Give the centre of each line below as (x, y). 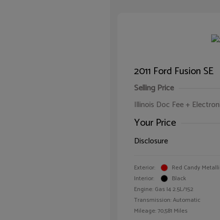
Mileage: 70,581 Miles (161, 211)
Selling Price (154, 88)
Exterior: (145, 167)
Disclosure (151, 141)
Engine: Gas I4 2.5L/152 (164, 189)
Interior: (144, 178)
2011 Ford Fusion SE (174, 71)
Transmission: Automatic (167, 200)
